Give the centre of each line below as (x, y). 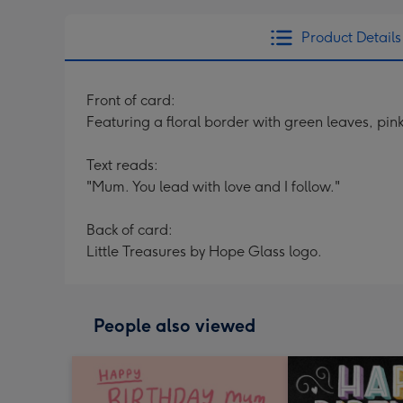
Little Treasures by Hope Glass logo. (204, 251)
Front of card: (131, 100)
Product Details (351, 37)
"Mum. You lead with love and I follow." (213, 187)
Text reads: (122, 165)
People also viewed (175, 326)
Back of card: (130, 230)
